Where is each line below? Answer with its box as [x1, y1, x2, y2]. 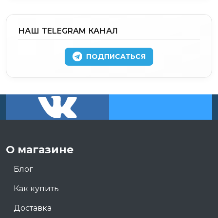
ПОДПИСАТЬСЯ [86, 52, 145, 61]
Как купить [14, 183, 59, 193]
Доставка [14, 203, 52, 213]
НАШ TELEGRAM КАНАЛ [18, 26, 118, 36]
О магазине [6, 143, 73, 156]
